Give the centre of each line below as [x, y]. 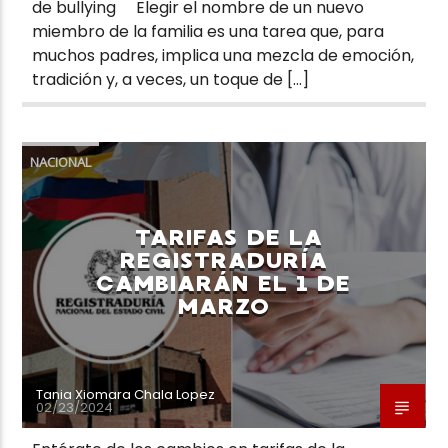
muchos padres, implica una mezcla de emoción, [223, 55]
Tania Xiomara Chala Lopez [126, 394]
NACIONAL [61, 161]
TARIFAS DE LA [229, 237]
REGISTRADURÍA [224, 260]
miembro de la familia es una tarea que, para [208, 31]
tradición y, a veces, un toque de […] [171, 79]
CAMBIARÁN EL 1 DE [224, 283]
